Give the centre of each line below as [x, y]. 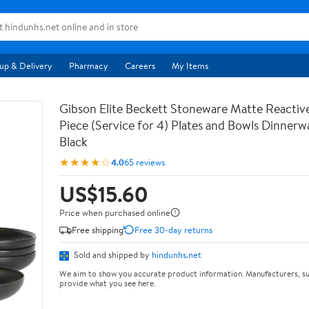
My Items [190, 66]
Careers [140, 66]
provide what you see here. [107, 283]
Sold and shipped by [112, 255]
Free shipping [98, 229]
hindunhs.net [177, 255]
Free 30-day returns [173, 229]
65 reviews [144, 162]
